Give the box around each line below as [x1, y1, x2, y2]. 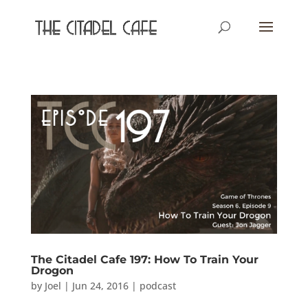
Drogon [30, 263, 74, 277]
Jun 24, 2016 [71, 278, 129, 292]
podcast [139, 278, 176, 292]
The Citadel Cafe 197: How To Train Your [30, 252, 258, 266]
